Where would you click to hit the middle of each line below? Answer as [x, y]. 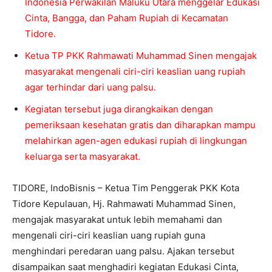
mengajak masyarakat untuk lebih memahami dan [117, 219]
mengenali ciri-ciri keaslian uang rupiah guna [109, 235]
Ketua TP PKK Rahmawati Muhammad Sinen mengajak [141, 55]
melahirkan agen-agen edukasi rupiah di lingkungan [136, 140]
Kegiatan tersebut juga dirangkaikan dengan [119, 109]
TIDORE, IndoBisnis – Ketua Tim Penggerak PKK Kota [126, 188]
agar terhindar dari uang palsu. [90, 87]
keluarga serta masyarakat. [83, 156]
